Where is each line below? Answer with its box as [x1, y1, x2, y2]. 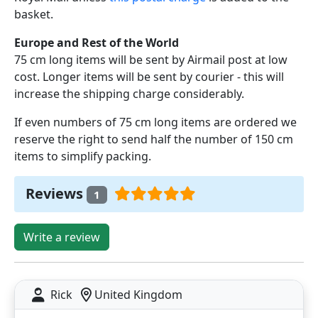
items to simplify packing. [14, 148, 151, 164]
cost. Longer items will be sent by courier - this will [14, 68, 284, 84]
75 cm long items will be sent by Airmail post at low [14, 51, 287, 67]
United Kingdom [92, 287, 182, 302]
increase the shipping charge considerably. [14, 85, 244, 102]
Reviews [26, 183, 87, 203]
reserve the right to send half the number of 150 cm [14, 131, 293, 147]
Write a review [23, 229, 100, 245]
